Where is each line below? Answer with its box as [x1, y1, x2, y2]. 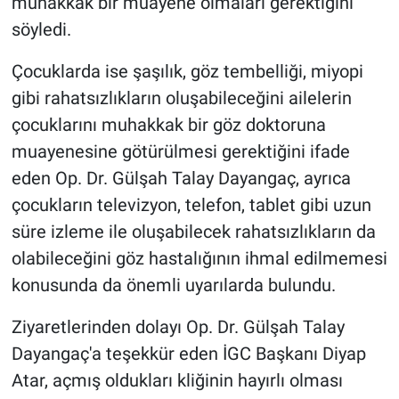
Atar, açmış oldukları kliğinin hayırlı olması [11, 369, 343, 391]
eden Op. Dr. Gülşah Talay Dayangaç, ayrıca [11, 167, 351, 189]
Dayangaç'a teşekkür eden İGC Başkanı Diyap [11, 342, 366, 364]
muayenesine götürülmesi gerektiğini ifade [11, 140, 350, 162]
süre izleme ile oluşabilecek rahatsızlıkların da [11, 220, 376, 242]
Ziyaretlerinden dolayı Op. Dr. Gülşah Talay [11, 315, 345, 338]
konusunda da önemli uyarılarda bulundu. [11, 273, 336, 296]
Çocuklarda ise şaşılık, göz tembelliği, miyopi [11, 60, 363, 82]
